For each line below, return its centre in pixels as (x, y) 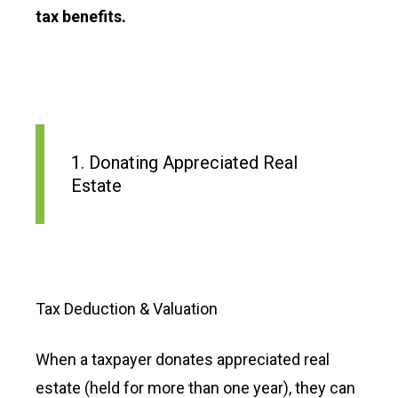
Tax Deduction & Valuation (127, 309)
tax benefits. (81, 16)
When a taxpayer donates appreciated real (183, 359)
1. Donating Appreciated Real (184, 163)
